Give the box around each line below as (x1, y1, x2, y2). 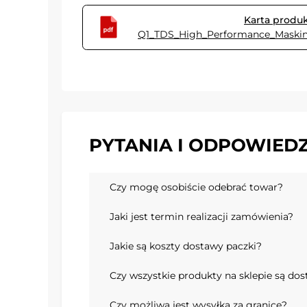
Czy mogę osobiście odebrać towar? (110, 181, 283, 194)
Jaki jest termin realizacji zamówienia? (110, 210, 293, 223)
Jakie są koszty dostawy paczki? (110, 240, 262, 253)
